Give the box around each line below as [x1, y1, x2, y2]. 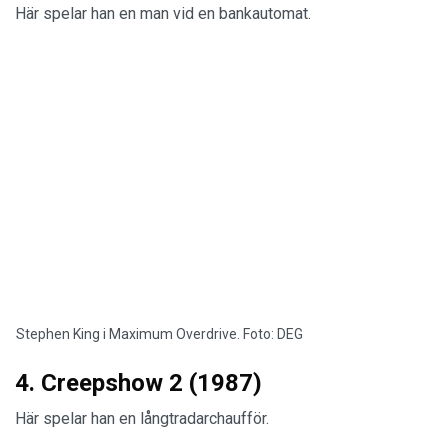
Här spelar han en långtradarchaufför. [15, 409, 273, 429]
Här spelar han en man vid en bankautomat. [15, 3, 311, 23]
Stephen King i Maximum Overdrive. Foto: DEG [16, 326, 303, 343]
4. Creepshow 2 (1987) [15, 369, 262, 398]
